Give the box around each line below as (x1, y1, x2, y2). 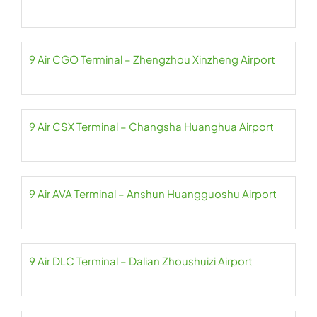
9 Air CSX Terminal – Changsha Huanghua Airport (29, 120, 274, 133)
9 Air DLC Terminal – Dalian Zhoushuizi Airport (29, 254, 253, 267)
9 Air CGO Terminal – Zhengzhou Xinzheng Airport (29, 52, 275, 66)
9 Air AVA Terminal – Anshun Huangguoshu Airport (29, 187, 277, 200)
